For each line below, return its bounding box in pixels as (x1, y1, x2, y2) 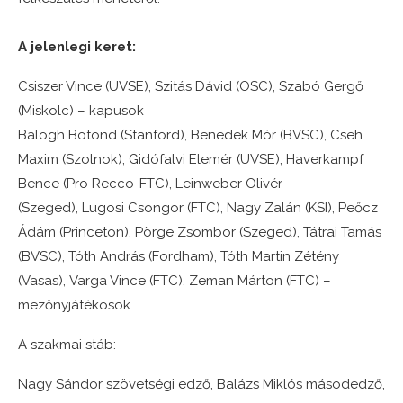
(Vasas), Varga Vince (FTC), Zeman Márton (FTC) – (18, 273, 331, 290)
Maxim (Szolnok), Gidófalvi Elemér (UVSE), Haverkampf (18, 151, 363, 168)
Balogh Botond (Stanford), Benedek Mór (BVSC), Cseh (18, 127, 363, 144)
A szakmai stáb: (18, 336, 116, 354)
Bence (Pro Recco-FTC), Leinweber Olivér (18, 175, 282, 193)
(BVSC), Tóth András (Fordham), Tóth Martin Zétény (18, 248, 339, 265)
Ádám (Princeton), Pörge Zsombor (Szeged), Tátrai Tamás (18, 224, 381, 241)
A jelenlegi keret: (18, 39, 136, 56)
